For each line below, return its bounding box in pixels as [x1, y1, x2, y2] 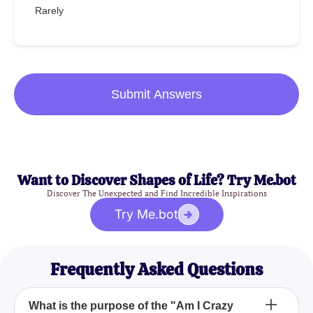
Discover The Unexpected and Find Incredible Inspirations [46, 188, 267, 199]
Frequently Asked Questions [50, 259, 263, 281]
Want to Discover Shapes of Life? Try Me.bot [17, 171, 296, 190]
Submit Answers [111, 87, 202, 102]
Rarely [35, 5, 64, 17]
